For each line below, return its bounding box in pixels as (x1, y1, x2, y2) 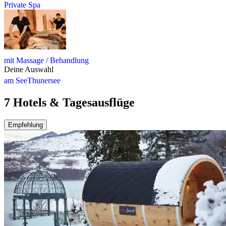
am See (4, 76, 27, 85)
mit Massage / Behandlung (4, 55, 89, 65)
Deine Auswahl (4, 65, 53, 74)
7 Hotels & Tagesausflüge (4, 95, 135, 109)
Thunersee (27, 76, 61, 85)
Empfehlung (8, 121, 43, 129)
